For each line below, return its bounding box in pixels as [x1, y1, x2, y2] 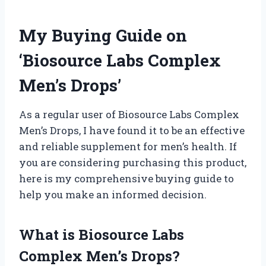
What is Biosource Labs [19, 225, 184, 245]
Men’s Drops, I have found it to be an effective [19, 123, 245, 138]
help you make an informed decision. [19, 188, 207, 202]
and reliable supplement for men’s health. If [19, 140, 237, 154]
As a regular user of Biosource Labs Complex [19, 107, 239, 122]
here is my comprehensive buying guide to [19, 172, 234, 186]
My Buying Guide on [19, 24, 187, 47]
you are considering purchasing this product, [19, 156, 246, 170]
